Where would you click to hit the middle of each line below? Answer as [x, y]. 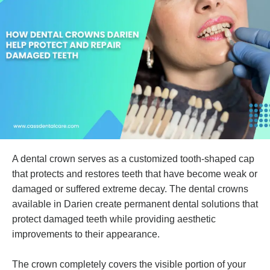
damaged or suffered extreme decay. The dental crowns [130, 189]
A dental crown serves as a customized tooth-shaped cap [133, 159]
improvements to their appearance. [86, 234]
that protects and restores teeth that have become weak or [135, 174]
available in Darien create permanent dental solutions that [135, 204]
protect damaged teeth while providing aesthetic [114, 219]
